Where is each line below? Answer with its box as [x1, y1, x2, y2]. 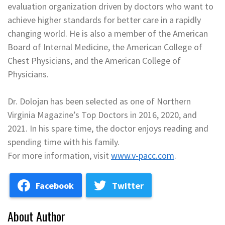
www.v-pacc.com [111, 150, 174, 161]
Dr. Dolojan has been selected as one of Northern [8, 95, 191, 107]
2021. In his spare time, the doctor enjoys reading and [8, 123, 208, 134]
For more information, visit [8, 150, 111, 161]
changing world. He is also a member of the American [8, 28, 208, 39]
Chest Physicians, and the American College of [8, 55, 181, 66]
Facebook [36, 179, 74, 191]
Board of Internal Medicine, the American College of [8, 41, 202, 53]
